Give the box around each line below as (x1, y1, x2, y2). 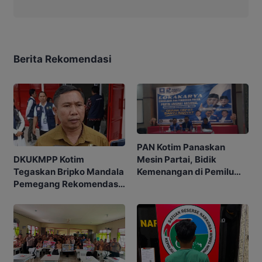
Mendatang (137, 178, 187, 189)
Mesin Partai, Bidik (137, 153, 216, 165)
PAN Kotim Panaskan (137, 141, 225, 153)
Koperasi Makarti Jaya (13, 191, 108, 202)
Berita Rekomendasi (13, 53, 112, 65)
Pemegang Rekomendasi (13, 178, 120, 190)
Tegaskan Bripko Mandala (13, 166, 124, 178)
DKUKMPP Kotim (13, 154, 84, 166)
